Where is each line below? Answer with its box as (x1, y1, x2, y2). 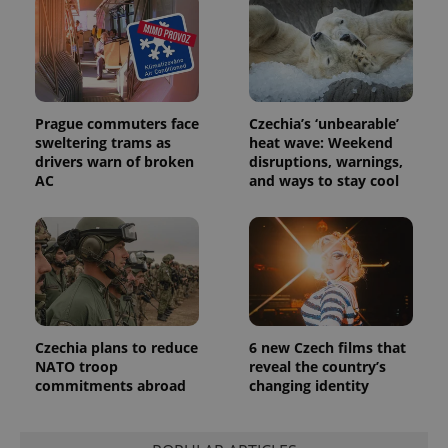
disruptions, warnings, (249, 151, 403, 171)
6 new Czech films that (249, 338, 406, 358)
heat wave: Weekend (249, 132, 393, 152)
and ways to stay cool (249, 170, 399, 190)
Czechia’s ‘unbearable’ (249, 113, 399, 133)
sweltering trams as (35, 132, 171, 152)
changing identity (249, 376, 369, 396)
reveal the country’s (249, 357, 386, 377)
